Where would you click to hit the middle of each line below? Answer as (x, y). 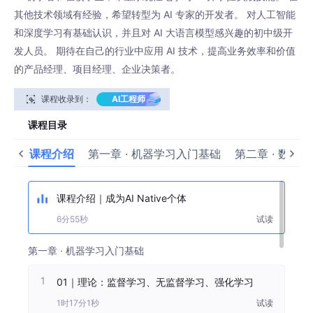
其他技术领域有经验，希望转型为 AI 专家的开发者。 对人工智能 (155, 14)
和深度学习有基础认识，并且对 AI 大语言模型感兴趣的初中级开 (153, 32)
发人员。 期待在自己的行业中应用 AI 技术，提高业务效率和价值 (155, 50)
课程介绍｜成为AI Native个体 (122, 198)
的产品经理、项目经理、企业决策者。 (97, 68)
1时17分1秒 (83, 303)
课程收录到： (66, 99)
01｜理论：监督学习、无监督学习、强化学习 (155, 282)
